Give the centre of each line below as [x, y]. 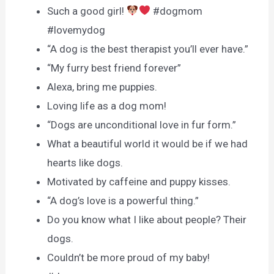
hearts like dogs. [85, 162]
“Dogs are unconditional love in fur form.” [142, 124]
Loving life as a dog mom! [107, 106]
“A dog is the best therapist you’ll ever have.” [148, 49]
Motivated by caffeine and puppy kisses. [139, 181]
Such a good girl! [87, 11]
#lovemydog [76, 30]
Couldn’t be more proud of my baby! [129, 257]
